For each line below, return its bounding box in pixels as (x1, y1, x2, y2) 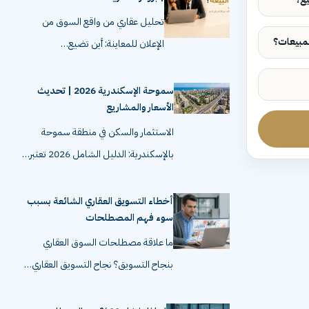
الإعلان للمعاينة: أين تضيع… (60, 36, 164, 51)
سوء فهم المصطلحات (85, 210, 173, 225)
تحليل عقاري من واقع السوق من (41, 14, 164, 29)
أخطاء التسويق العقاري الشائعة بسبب (26, 193, 173, 208)
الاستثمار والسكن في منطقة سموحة (41, 124, 174, 139)
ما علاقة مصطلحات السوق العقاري (42, 235, 173, 250)
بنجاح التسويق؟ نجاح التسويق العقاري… (23, 257, 173, 272)
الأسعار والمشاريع (106, 99, 174, 114)
